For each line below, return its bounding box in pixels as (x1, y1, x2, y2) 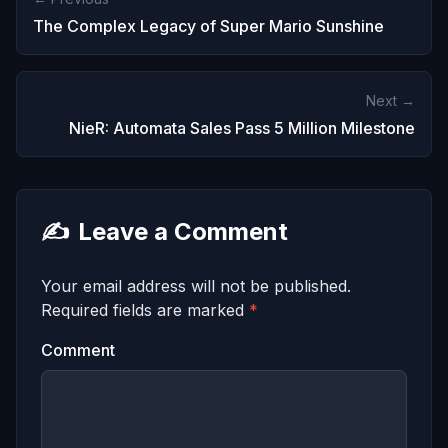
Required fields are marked (41, 300, 249, 321)
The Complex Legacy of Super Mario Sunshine (33, 16, 384, 37)
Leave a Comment (78, 217, 288, 247)
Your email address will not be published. (41, 276, 351, 297)
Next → (366, 92, 415, 110)
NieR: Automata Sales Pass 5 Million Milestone (69, 118, 415, 139)
